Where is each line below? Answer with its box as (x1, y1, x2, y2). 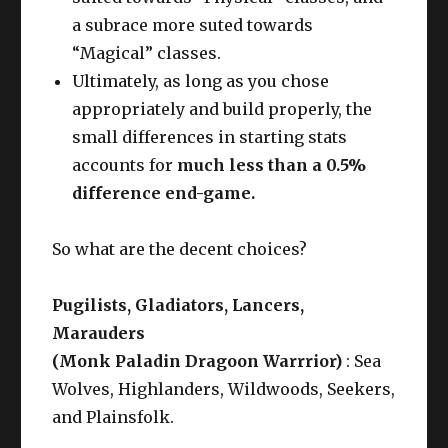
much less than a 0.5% (177, 154, 367, 175)
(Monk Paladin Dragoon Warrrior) (52, 350, 343, 371)
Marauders (52, 322, 146, 343)
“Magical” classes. (72, 42, 222, 63)
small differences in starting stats (72, 126, 348, 147)
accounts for (72, 154, 178, 175)
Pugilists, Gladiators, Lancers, (52, 294, 305, 315)
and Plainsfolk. (52, 406, 175, 427)
